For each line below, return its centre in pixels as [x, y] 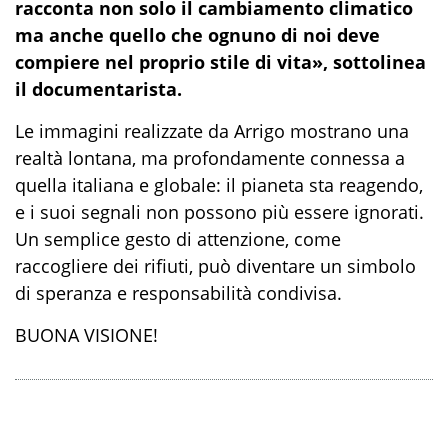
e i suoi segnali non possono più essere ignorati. [219, 212]
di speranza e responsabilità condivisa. [178, 293]
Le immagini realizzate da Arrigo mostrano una [212, 131]
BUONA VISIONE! [86, 335]
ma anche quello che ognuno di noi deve [197, 35]
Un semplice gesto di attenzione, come [178, 239]
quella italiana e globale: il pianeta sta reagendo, [219, 185]
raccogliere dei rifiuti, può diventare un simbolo [215, 266]
